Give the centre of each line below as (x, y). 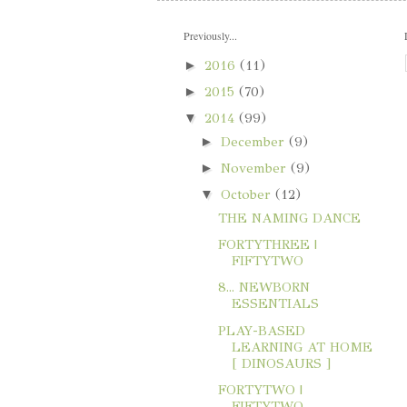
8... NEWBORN (264, 288)
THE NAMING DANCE (289, 218)
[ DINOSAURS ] (281, 363)
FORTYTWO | (260, 389)
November (256, 169)
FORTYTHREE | (268, 245)
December (255, 141)
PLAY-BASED (262, 330)
